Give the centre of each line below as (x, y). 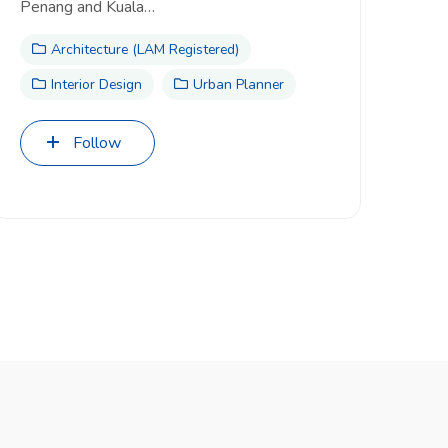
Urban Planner (238, 84)
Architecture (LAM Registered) (145, 49)
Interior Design (96, 84)
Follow (97, 143)
